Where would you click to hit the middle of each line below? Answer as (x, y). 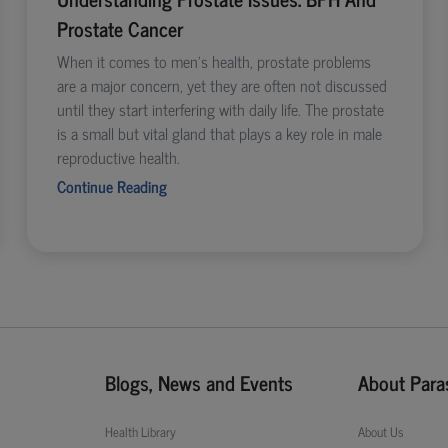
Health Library (141, 431)
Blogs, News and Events (199, 382)
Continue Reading (111, 185)
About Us (380, 431)
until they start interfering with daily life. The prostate (220, 108)
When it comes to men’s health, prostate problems (213, 60)
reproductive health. (118, 156)
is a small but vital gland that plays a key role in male (219, 132)
